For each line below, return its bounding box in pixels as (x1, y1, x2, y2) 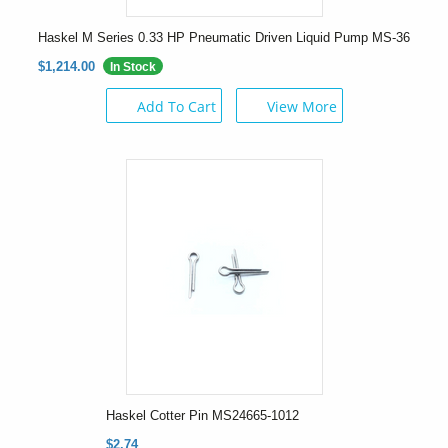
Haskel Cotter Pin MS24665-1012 (105, 407, 299, 423)
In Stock (110, 59, 156, 74)
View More (266, 96, 337, 116)
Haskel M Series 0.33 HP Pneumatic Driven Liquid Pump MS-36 (38, 29, 410, 45)
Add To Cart (136, 96, 216, 116)
